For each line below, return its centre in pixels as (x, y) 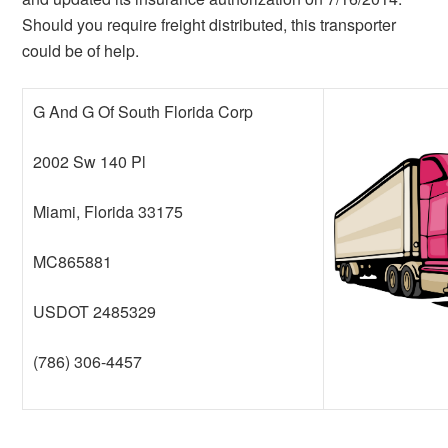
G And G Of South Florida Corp (143, 111)
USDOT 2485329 (95, 311)
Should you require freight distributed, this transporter (209, 24)
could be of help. (81, 50)
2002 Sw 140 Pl (90, 161)
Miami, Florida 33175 (108, 211)
